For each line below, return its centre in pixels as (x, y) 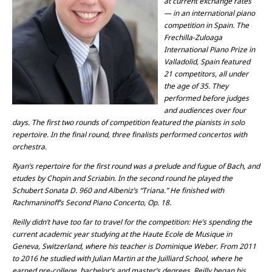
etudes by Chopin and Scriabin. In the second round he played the (122, 178)
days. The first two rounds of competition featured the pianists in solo (128, 122)
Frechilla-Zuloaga (193, 37)
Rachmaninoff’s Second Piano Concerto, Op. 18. (92, 202)
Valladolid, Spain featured (207, 62)
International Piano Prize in (209, 49)
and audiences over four (205, 110)
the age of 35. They (196, 86)
